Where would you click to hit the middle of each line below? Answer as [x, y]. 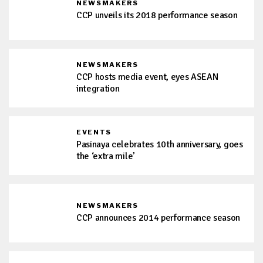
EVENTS [94, 132]
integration [98, 89]
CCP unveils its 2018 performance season [157, 15]
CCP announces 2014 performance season [159, 218]
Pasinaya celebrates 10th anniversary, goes [160, 144]
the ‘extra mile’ [106, 156]
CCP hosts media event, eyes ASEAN [147, 77]
